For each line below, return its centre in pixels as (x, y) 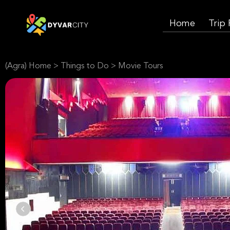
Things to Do (85, 66)
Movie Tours (140, 66)
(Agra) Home (28, 66)
